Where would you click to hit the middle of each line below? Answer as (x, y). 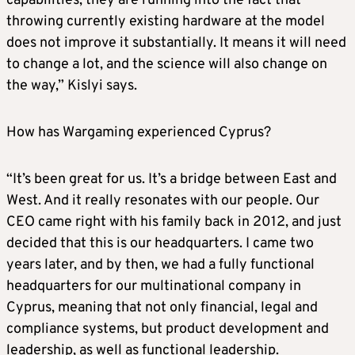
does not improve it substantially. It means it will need (176, 44)
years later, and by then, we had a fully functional (160, 265)
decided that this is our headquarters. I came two (160, 244)
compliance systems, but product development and (168, 330)
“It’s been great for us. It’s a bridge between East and (172, 180)
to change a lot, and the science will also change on (167, 65)
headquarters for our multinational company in (154, 287)
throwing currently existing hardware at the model (166, 22)
